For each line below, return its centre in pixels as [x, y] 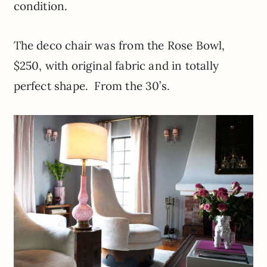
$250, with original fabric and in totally [116, 66]
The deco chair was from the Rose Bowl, [119, 46]
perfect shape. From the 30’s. [91, 86]
